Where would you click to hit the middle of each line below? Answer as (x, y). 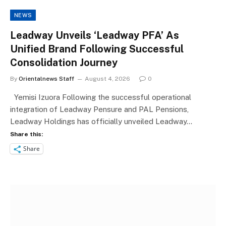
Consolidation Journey (64, 62)
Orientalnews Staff (46, 78)
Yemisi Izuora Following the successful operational (101, 97)
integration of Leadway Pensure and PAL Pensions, (99, 109)
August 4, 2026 (107, 78)
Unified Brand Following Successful (97, 49)
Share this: (26, 134)
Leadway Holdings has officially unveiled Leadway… (101, 121)
